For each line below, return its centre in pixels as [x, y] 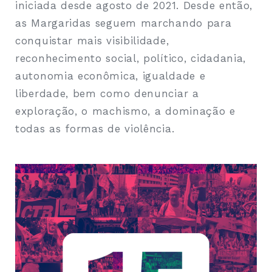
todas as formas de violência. [95, 129]
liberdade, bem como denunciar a [107, 94]
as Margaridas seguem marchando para [124, 23]
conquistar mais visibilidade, [92, 41]
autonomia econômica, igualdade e [110, 76]
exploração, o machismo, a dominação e [125, 111]
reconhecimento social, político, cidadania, [131, 59]
